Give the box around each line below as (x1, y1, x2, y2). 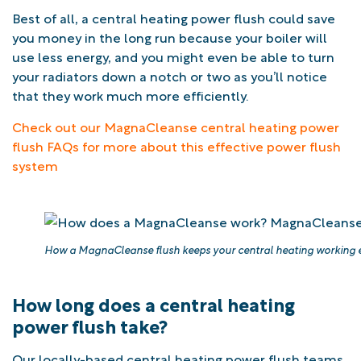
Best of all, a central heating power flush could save (12, 7, 335, 28)
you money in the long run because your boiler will (12, 27, 327, 48)
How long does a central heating (12, 289, 295, 317)
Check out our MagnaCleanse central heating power (12, 115, 339, 136)
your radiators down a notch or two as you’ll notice (12, 65, 327, 86)
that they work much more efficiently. (12, 85, 248, 106)
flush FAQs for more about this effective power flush (12, 135, 341, 156)
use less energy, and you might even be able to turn (12, 46, 334, 67)
